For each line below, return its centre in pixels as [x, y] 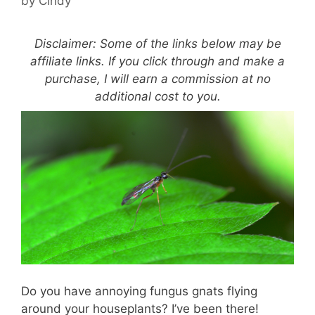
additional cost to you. [157, 97]
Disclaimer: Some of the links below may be [157, 44]
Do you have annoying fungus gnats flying [139, 291]
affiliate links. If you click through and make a [157, 62]
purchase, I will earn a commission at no [157, 79]
